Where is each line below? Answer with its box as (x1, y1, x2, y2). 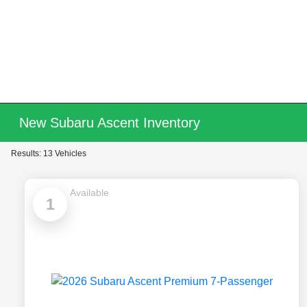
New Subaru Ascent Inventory (19, 115, 201, 130)
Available (70, 187, 109, 199)
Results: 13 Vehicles (11, 149, 86, 158)
